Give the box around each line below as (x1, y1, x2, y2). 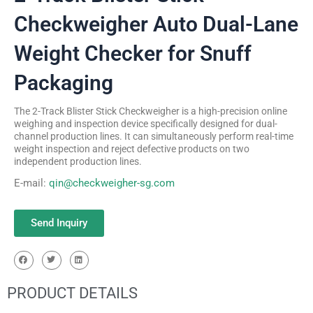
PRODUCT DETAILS (7, 284, 138, 302)
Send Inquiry (31, 216, 87, 229)
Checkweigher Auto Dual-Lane (14, 12, 298, 36)
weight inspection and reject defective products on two (14, 143, 249, 154)
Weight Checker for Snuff (14, 41, 252, 66)
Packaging (14, 71, 113, 95)
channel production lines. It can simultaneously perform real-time (14, 131, 293, 142)
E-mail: (14, 177, 49, 189)
